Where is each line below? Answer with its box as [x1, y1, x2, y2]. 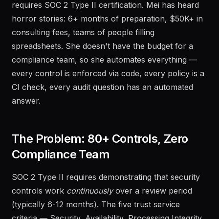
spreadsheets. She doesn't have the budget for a [12, 41, 193, 51]
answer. [12, 96, 41, 106]
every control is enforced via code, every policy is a [12, 68, 204, 78]
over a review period [113, 186, 192, 196]
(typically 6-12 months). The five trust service [12, 199, 180, 209]
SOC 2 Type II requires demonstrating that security [12, 172, 200, 182]
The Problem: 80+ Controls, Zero [12, 131, 188, 146]
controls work [12, 186, 66, 196]
